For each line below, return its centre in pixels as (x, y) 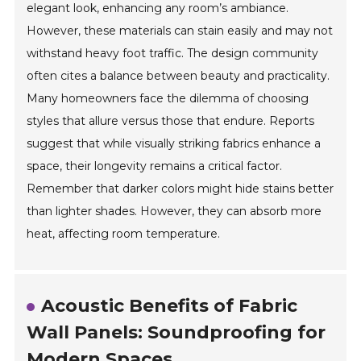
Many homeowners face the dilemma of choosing (168, 98)
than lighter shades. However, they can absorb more (174, 211)
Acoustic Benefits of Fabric (170, 305)
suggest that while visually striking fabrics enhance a (174, 143)
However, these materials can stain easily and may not (180, 30)
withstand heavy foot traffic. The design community (173, 53)
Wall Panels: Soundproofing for (176, 332)
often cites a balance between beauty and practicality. (178, 75)
